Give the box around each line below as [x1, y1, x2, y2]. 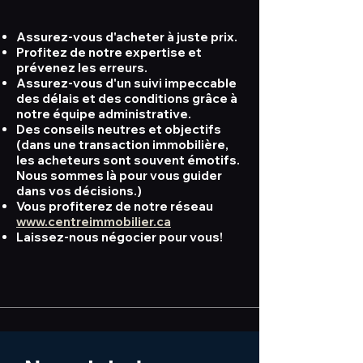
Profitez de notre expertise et [16, 45, 202, 60]
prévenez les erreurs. [16, 60, 147, 75]
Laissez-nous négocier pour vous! [16, 229, 225, 245]
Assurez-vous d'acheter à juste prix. [16, 29, 237, 45]
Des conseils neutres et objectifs [16, 122, 221, 137]
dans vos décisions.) [16, 183, 142, 199]
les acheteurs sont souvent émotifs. [16, 152, 240, 168]
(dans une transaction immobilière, [16, 137, 228, 152]
